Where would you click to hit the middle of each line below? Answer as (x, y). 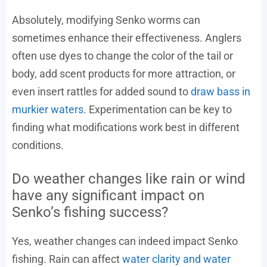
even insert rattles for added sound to (101, 91)
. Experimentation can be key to (158, 109)
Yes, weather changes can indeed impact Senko (125, 241)
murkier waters (48, 109)
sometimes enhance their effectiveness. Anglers (127, 38)
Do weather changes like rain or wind (129, 178)
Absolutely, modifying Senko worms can (106, 20)
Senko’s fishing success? (90, 212)
